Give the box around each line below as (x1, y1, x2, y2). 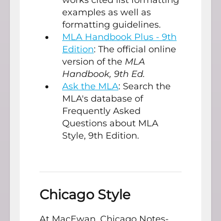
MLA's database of (62, 93, 143, 104)
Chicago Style (39, 186, 130, 203)
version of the (62, 56, 125, 67)
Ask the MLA (62, 80, 118, 92)
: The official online (94, 43, 176, 55)
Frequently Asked (62, 105, 141, 116)
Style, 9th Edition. (62, 130, 139, 141)
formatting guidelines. (62, 19, 161, 30)
